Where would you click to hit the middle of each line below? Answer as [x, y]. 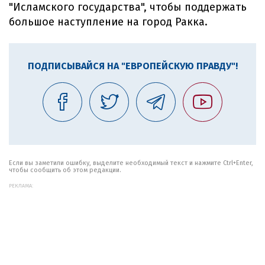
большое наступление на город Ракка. [108, 22]
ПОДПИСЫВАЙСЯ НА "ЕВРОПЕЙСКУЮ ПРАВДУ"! [132, 66]
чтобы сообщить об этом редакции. [65, 170]
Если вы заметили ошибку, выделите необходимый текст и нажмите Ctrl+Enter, [131, 163]
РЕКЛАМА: [21, 186]
